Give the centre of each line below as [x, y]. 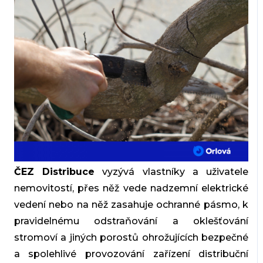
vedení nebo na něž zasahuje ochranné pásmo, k [131, 205]
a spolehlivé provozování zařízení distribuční [131, 254]
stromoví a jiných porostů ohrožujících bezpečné [131, 238]
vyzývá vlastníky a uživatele [172, 172]
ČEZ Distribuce [54, 172]
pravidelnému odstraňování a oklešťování [131, 221]
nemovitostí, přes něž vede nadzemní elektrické [131, 188]
